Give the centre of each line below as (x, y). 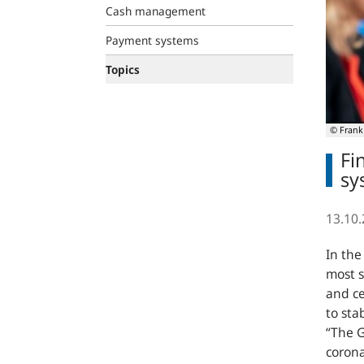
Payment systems (152, 40)
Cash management (156, 11)
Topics (123, 69)
